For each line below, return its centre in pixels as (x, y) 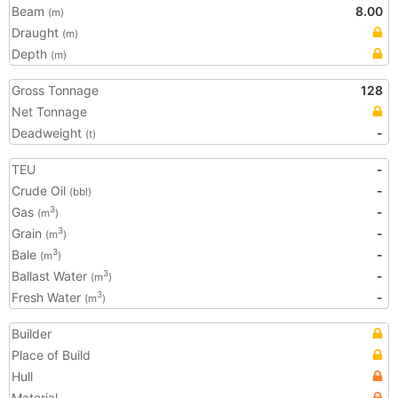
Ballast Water (51, 276)
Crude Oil (40, 191)
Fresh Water (48, 297)
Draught (37, 32)
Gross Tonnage (55, 90)
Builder (32, 334)
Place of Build (51, 355)
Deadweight (48, 133)
